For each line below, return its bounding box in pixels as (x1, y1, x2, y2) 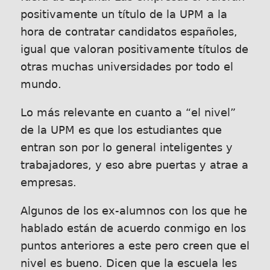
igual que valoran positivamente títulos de (20, 43, 248, 55)
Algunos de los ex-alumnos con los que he (20, 204, 247, 217)
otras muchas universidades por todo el (20, 61, 233, 73)
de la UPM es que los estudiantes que (20, 124, 222, 136)
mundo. (20, 78, 61, 90)
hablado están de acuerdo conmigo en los (20, 222, 246, 234)
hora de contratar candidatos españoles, (20, 26, 237, 38)
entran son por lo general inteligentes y (20, 141, 233, 154)
